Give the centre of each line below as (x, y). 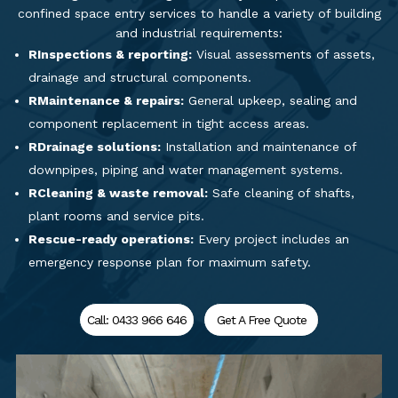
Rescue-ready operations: (111, 239)
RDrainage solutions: (94, 147)
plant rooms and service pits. (116, 216)
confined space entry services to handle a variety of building (199, 13)
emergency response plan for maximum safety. (169, 262)
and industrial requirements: (199, 33)
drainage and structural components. (139, 77)
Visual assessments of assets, (283, 54)
